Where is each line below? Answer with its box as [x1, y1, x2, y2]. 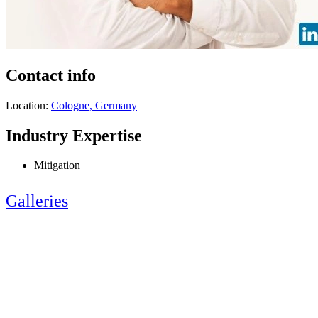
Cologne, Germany [51, 99, 137, 111]
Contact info [6, 65, 96, 84]
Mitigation [34, 159, 80, 172]
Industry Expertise [6, 126, 142, 145]
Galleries [6, 192, 68, 211]
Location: [6, 99, 51, 111]
